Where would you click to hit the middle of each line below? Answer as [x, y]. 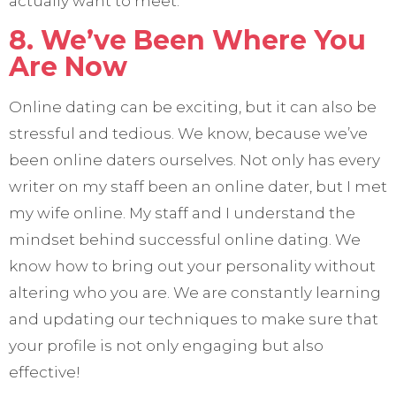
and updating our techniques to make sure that [194, 320]
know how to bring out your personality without [192, 267]
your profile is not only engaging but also [166, 346]
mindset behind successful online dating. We [185, 240]
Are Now [68, 67]
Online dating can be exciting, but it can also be [193, 107]
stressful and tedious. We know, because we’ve [188, 134]
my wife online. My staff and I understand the [182, 213]
